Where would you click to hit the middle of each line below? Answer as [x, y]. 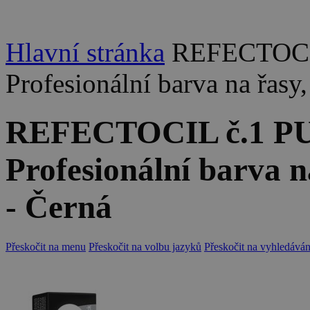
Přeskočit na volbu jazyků [145, 246]
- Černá [59, 207]
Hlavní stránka [85, 52]
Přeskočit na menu [46, 246]
